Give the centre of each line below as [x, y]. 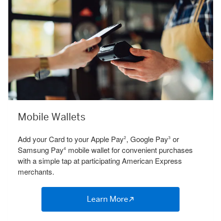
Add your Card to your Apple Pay [71, 139]
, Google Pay [147, 139]
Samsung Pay [41, 150]
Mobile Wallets [52, 117]
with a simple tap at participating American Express [100, 161]
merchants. [36, 172]
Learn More [108, 199]
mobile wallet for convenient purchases [129, 150]
